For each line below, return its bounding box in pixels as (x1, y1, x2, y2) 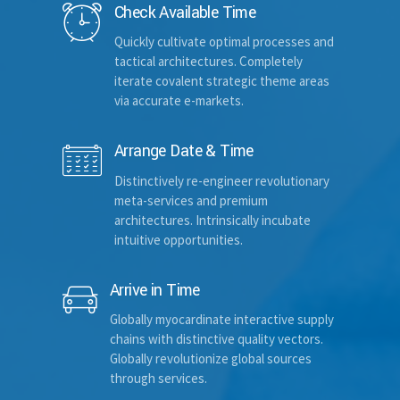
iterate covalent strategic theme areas (114, 72, 329, 90)
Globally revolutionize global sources (110, 349, 312, 367)
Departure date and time (62, 221, 194, 237)
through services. (110, 369, 207, 387)
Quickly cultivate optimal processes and (114, 33, 334, 51)
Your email (62, 372, 117, 389)
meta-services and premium (114, 191, 268, 209)
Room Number (62, 144, 138, 161)
